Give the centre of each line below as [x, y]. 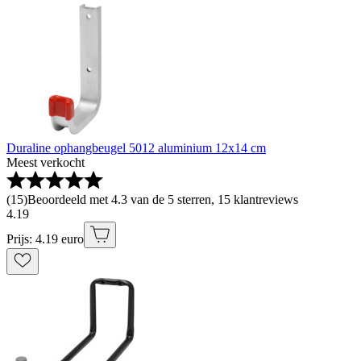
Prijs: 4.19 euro [45, 239]
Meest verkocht [46, 163]
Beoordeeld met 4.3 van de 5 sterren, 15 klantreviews [163, 200]
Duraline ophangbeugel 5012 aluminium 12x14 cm [136, 148]
